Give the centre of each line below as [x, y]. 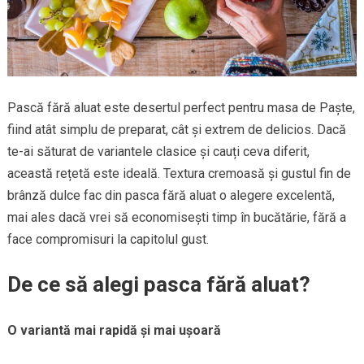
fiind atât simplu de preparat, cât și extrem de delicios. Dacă [176, 129]
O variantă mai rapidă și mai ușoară [114, 330]
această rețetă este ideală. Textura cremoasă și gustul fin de [179, 173]
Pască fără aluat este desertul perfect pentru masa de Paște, [181, 107]
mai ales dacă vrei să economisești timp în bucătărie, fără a [176, 217]
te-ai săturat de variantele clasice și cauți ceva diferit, [158, 151]
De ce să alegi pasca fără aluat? [158, 284]
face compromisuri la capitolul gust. [108, 239]
